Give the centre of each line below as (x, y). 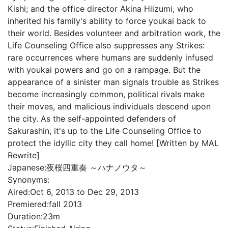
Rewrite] (24, 155)
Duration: (25, 216)
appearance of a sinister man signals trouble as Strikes (113, 82)
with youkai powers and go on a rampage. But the (104, 70)
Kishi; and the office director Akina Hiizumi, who (101, 9)
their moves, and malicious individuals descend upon (109, 106)
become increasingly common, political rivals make (106, 94)
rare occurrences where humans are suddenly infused (110, 58)
